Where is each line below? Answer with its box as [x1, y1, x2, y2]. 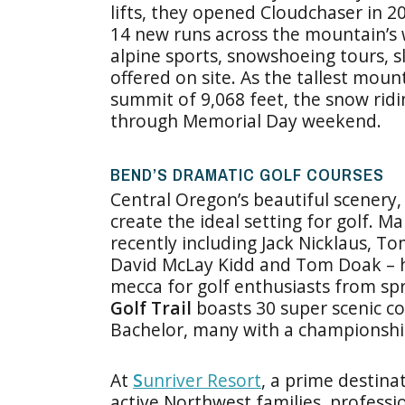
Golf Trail [110, 295, 192, 320]
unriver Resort [143, 367, 261, 392]
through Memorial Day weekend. [110, 108, 381, 133]
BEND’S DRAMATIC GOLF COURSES [110, 162, 384, 186]
